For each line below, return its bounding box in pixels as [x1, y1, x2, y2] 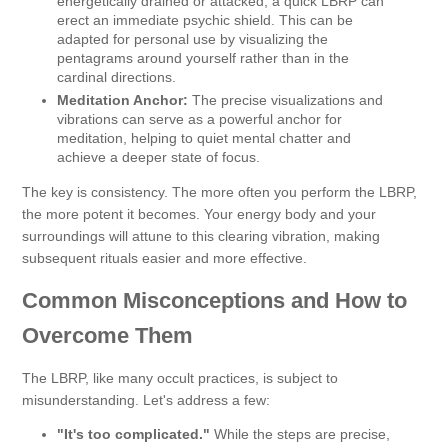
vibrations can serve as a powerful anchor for [57, 110, 342, 127]
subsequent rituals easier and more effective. [22, 249, 307, 266]
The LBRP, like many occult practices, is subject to [22, 369, 338, 386]
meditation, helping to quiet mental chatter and [57, 129, 351, 146]
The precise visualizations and [188, 91, 383, 108]
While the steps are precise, [210, 425, 390, 442]
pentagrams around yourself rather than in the [57, 50, 349, 67]
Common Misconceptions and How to [22, 287, 407, 313]
